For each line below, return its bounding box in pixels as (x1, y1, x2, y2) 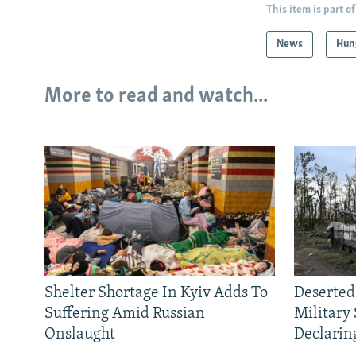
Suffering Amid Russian (44, 305, 205, 322)
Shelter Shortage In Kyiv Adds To (44, 284, 268, 301)
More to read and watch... (44, 86, 268, 108)
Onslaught (44, 326, 115, 342)
